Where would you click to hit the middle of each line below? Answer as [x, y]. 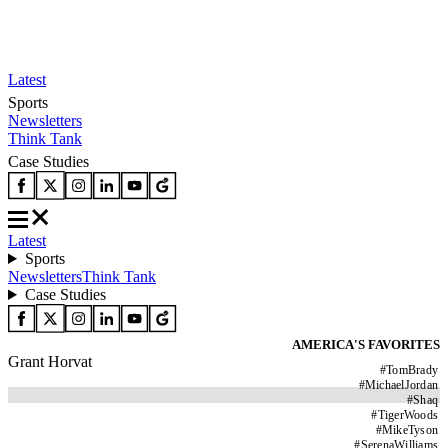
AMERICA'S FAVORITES [366, 344]
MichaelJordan [401, 385]
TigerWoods [407, 415]
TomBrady [412, 370]
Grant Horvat [50, 361]
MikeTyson [409, 430]
